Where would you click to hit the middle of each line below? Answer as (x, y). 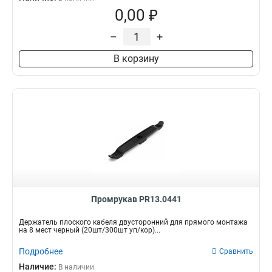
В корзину (136, 59)
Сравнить (236, 251)
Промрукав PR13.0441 (136, 199)
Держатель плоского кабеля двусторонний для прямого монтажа (133, 222)
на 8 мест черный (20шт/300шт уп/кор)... (90, 230)
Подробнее (41, 251)
